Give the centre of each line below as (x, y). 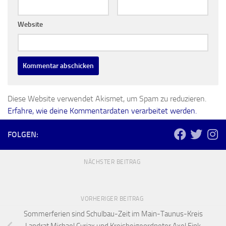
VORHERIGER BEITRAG (113, 199)
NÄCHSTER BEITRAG (113, 162)
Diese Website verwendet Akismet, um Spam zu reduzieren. (107, 99)
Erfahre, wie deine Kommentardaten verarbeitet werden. (102, 111)
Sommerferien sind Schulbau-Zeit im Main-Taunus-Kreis (113, 214)
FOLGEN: (23, 135)
